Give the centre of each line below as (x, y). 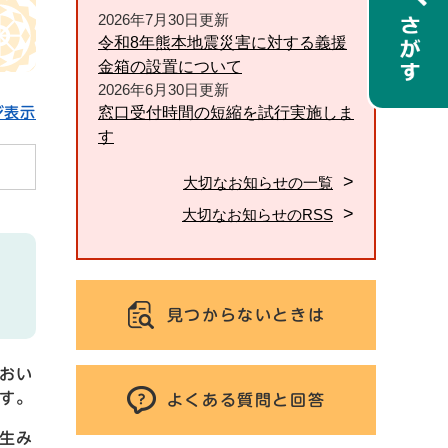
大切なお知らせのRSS (257, 214)
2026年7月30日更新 (163, 19)
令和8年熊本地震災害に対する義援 (222, 42)
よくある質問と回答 (246, 399)
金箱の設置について (170, 66)
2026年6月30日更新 (163, 89)
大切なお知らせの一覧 (258, 182)
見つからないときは (246, 314)
